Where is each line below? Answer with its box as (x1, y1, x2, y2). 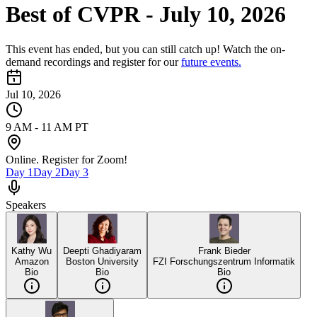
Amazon (14, 255, 49, 267)
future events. (181, 55, 241, 68)
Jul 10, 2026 (6, 88, 61, 100)
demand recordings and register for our (6, 55, 178, 68)
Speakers (6, 198, 46, 211)
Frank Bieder (197, 245, 250, 256)
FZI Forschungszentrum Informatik (153, 255, 295, 267)
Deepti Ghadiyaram (63, 245, 142, 256)
